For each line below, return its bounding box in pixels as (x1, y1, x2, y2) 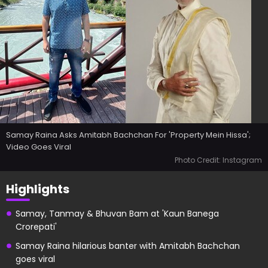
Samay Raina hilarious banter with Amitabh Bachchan (16, 240, 240, 252)
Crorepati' (16, 221, 57, 233)
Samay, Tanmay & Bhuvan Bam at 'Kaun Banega (16, 208, 219, 220)
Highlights (6, 181, 69, 197)
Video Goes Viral (6, 141, 71, 153)
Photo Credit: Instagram (175, 155, 262, 165)
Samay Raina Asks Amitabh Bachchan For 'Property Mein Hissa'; (6, 129, 251, 141)
